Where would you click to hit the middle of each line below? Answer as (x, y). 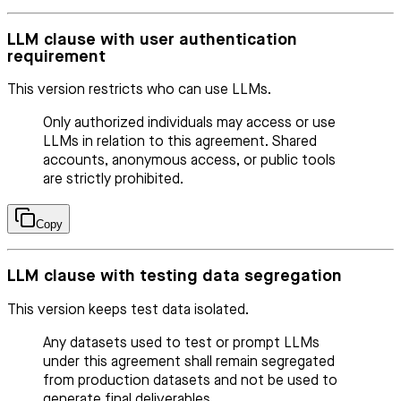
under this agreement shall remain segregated (189, 362)
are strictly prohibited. (113, 180)
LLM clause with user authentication (152, 39)
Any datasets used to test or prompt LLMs (181, 343)
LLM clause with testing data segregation (175, 277)
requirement (56, 56)
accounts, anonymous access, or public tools (189, 162)
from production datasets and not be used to (190, 381)
